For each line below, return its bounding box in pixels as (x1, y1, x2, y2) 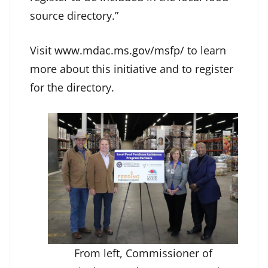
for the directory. (30, 80, 117, 95)
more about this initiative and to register (30, 62, 233, 77)
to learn (184, 43, 226, 58)
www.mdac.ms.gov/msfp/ (54, 43, 184, 58)
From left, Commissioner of (74, 246, 212, 261)
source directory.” (30, 8, 118, 23)
